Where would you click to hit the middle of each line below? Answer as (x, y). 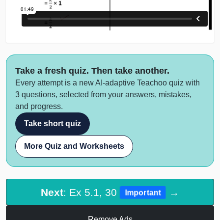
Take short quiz (53, 124)
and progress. (39, 107)
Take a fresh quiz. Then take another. (92, 71)
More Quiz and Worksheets (74, 146)
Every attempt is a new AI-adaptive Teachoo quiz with (108, 83)
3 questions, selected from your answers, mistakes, (103, 95)
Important (143, 192)
